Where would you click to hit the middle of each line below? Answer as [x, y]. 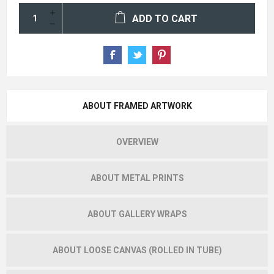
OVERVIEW [137, 142]
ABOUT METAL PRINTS [137, 178]
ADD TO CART [165, 18]
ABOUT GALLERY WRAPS [137, 214]
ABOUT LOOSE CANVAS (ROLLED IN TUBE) [137, 250]
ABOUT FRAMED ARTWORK [137, 106]
